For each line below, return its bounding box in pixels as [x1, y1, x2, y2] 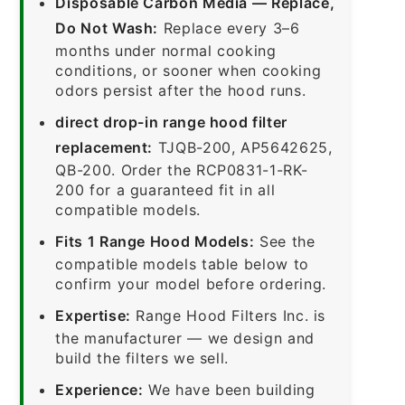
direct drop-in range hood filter [55, 112, 287, 131]
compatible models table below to [55, 254, 309, 273]
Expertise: [55, 306, 131, 325]
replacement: [55, 137, 154, 156]
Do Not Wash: [55, 18, 159, 37]
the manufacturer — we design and [55, 328, 315, 347]
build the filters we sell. [55, 348, 230, 367]
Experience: [55, 380, 144, 399]
